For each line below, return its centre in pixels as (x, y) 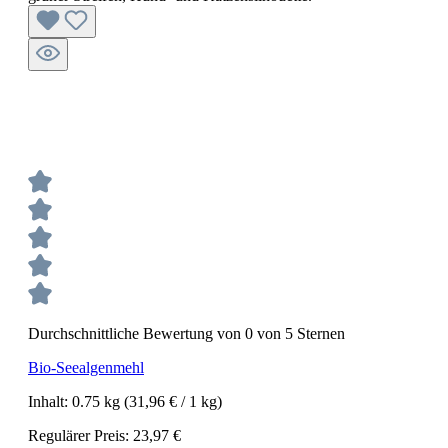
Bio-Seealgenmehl (86, 367)
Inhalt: (50, 401)
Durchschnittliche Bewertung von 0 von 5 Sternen (186, 333)
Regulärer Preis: (80, 435)
